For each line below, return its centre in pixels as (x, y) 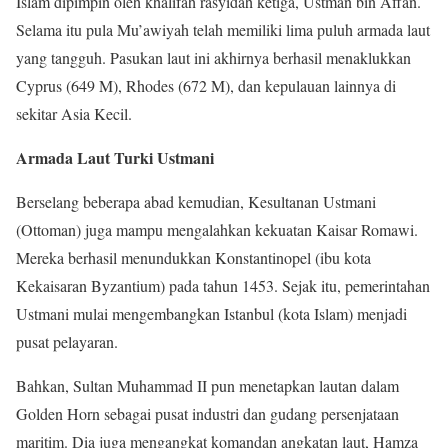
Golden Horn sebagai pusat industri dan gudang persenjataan (207, 413)
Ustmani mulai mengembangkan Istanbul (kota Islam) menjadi (211, 313)
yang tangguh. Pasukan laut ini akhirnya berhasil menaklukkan (213, 57)
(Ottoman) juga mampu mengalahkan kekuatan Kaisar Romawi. (217, 229)
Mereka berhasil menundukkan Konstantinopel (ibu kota (193, 257)
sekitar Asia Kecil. (74, 113)
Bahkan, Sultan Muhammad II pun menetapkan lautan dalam (207, 385)
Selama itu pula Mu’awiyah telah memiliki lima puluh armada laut (223, 29)
